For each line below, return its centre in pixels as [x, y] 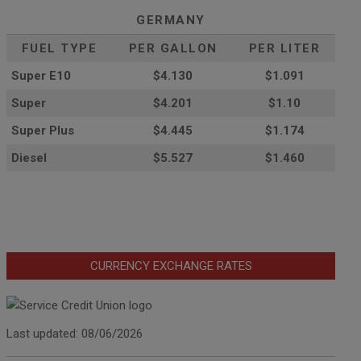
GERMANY [171, 20]
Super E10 [41, 75]
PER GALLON [173, 48]
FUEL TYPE [59, 48]
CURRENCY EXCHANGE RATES [171, 266]
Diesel [29, 158]
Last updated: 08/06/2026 [75, 333]
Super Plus [43, 130]
